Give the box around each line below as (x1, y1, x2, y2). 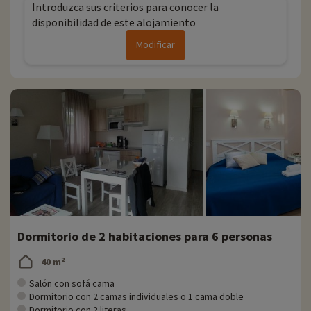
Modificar (136, 38, 175, 51)
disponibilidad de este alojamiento (32, 15, 196, 30)
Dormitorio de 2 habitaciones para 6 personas (17, 228, 272, 245)
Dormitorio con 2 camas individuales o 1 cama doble (29, 290, 244, 303)
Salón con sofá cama (29, 277, 115, 290)
